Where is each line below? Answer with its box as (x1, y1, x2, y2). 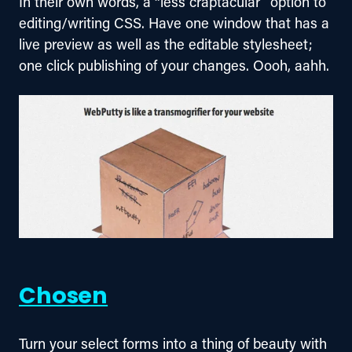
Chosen (19, 278, 108, 317)
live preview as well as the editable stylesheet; (19, 35, 317, 54)
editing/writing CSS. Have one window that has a (19, 13, 333, 33)
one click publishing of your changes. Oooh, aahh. (19, 56, 329, 75)
